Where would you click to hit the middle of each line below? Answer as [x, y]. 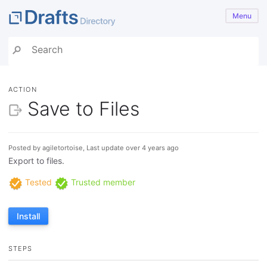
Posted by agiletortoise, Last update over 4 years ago [94, 148]
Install [28, 216]
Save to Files [83, 108]
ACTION [23, 90]
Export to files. [36, 161]
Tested [37, 182]
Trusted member [102, 182]
